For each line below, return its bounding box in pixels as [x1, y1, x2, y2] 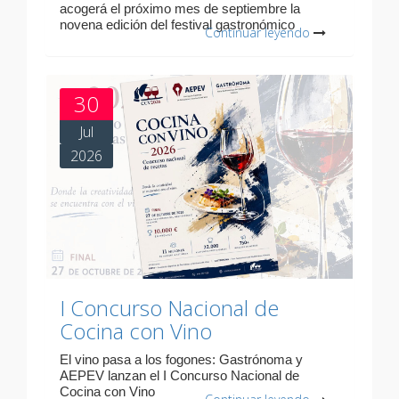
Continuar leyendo [205, 24, 310, 42]
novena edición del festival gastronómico [60, 17, 295, 33]
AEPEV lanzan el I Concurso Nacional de [60, 368, 299, 384]
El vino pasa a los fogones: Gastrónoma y [60, 352, 303, 368]
